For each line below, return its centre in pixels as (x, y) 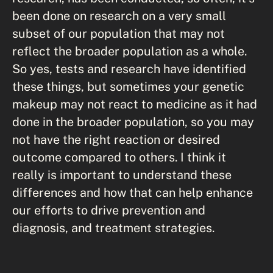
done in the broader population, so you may (133, 122)
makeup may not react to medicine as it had (135, 104)
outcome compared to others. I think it (119, 157)
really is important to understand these (122, 175)
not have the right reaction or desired (116, 139)
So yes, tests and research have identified (129, 69)
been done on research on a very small (119, 16)
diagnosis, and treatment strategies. (113, 228)
